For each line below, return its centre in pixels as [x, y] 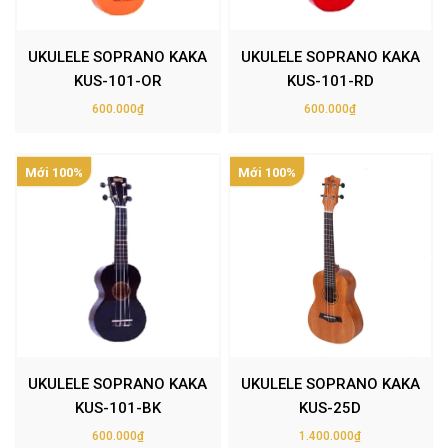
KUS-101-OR [117, 81]
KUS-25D [330, 407]
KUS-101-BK [117, 407]
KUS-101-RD [330, 81]
